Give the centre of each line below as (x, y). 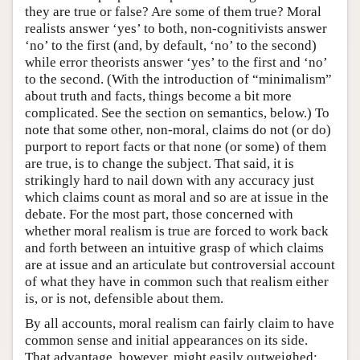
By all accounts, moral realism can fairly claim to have (180, 323)
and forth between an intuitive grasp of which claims (174, 247)
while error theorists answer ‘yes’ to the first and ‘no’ (176, 62)
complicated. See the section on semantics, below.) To (177, 112)
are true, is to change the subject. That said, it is (160, 163)
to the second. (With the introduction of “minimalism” (178, 79)
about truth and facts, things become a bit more (158, 96)
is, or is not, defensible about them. (124, 298)
